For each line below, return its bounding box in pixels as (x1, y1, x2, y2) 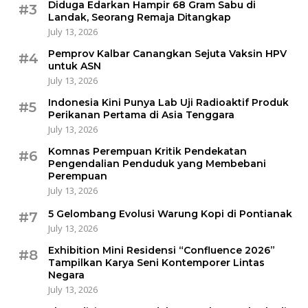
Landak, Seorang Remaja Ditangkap (48, 11, 231, 24)
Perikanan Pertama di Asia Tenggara (48, 109, 234, 122)
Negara (48, 269, 85, 282)
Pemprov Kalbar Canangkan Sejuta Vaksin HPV (48, 47, 287, 60)
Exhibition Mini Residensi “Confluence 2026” (48, 244, 275, 257)
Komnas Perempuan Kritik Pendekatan (48, 145, 247, 158)
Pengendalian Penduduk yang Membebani (48, 157, 266, 170)
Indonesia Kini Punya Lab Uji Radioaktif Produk (48, 96, 289, 109)
